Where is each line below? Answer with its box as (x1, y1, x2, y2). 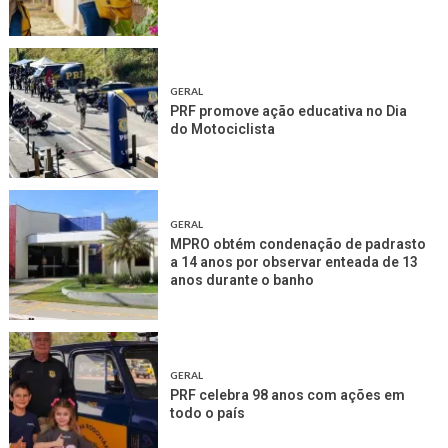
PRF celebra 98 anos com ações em (170, 387, 406, 404)
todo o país (170, 405, 246, 422)
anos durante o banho (170, 272, 315, 289)
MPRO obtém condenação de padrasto (170, 236, 427, 253)
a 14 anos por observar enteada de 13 (170, 254, 419, 271)
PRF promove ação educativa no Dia (170, 103, 408, 120)
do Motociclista (170, 121, 276, 138)
